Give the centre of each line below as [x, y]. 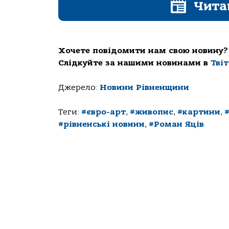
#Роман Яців [176, 124]
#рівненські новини [101, 124]
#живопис [152, 112]
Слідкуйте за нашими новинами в [134, 63]
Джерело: [79, 88]
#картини [199, 112]
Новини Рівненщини [144, 88]
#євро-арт [104, 112]
